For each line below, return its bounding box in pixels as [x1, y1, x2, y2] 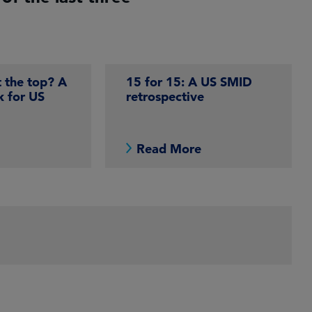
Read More [136, 141, 201, 157]
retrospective [125, 88, 204, 105]
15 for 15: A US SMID [125, 74, 252, 91]
